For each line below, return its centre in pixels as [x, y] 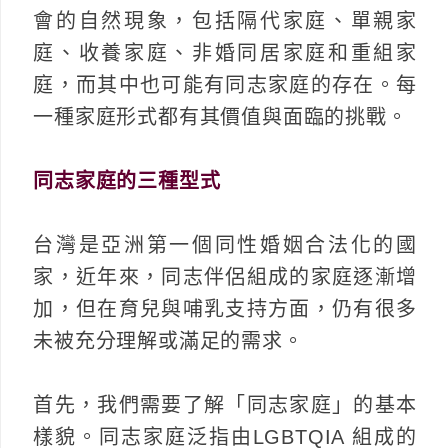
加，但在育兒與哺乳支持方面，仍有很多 [225, 308]
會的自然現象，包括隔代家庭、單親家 [225, 20]
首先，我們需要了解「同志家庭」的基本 [225, 404]
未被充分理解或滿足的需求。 [168, 340]
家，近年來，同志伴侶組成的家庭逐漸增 [225, 276]
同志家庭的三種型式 [127, 180]
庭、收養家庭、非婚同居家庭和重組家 [225, 52]
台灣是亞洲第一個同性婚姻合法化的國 [225, 244]
